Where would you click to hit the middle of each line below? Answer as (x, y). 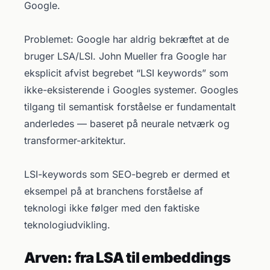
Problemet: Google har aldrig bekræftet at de (127, 39)
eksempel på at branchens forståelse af (114, 191)
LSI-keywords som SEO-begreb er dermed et (127, 174)
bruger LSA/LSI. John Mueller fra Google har (125, 56)
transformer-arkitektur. (75, 140)
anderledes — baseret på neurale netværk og (127, 124)
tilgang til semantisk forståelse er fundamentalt (130, 107)
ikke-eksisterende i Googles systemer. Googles (131, 90)
